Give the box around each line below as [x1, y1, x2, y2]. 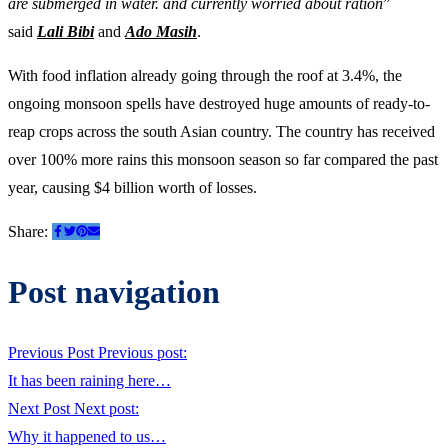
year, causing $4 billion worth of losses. [8, 178, 257, 196]
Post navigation [8, 274, 220, 311]
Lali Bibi [37, 22, 94, 40]
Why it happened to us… [8, 427, 166, 445]
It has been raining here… [8, 371, 171, 389]
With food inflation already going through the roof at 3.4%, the [8, 66, 402, 84]
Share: [8, 222, 52, 240]
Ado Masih [125, 22, 197, 40]
